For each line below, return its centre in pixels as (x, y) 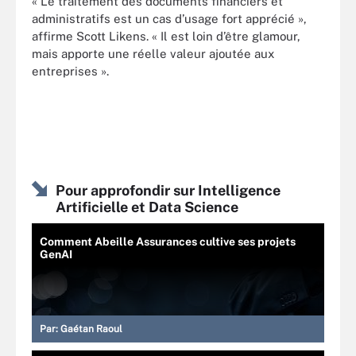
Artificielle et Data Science (147, 207)
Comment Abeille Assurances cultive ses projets (168, 242)
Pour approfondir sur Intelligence (168, 191)
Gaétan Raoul (91, 329)
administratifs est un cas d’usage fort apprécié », (169, 18)
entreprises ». (70, 71)
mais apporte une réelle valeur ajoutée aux (153, 53)
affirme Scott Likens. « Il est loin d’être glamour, (166, 36)
